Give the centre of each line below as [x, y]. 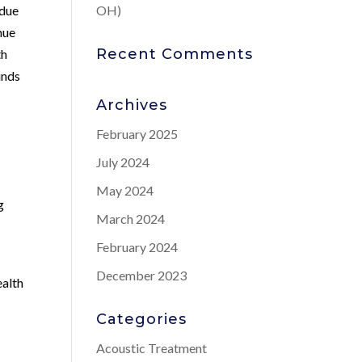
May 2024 [125, 190]
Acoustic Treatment [152, 348]
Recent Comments [175, 54]
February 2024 [137, 247]
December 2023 [142, 275]
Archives [132, 105]
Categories [142, 319]
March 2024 [131, 219]
